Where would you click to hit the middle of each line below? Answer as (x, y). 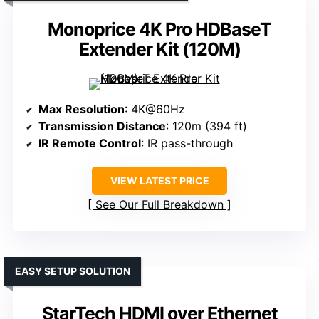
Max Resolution (82, 109)
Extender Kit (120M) (159, 49)
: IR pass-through (187, 143)
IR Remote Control (90, 143)
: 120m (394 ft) (206, 126)
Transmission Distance (102, 126)
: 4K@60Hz (155, 109)
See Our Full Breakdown (159, 205)
